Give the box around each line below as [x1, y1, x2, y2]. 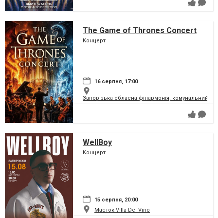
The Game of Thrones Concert [83, 25, 197, 35]
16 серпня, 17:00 [94, 78, 138, 85]
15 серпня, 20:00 [94, 196, 138, 203]
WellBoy [83, 137, 112, 147]
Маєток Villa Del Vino [94, 206, 150, 213]
